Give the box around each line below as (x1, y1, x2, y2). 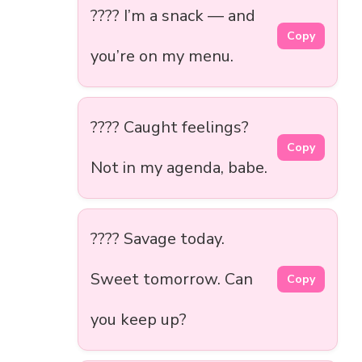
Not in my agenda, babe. (90, 156, 267, 179)
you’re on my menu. (90, 44, 234, 67)
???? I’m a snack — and (90, 4, 255, 27)
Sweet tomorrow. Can (90, 267, 253, 290)
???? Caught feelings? (90, 116, 249, 138)
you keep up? (90, 308, 187, 330)
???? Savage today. (90, 227, 225, 250)
